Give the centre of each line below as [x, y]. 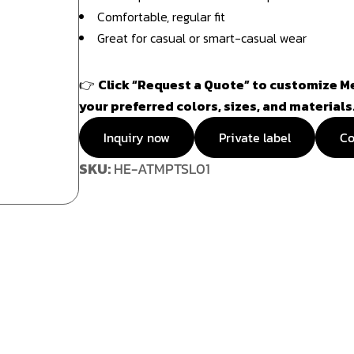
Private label [254, 137]
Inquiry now [136, 137]
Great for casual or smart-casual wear [201, 38]
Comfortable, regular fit [161, 16]
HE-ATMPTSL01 [162, 168]
